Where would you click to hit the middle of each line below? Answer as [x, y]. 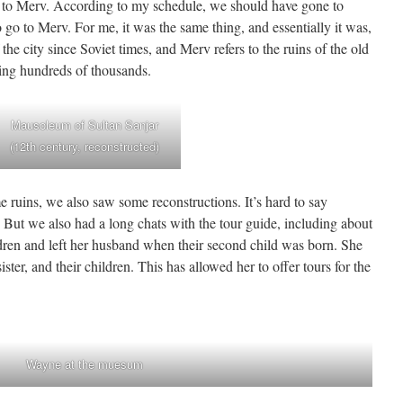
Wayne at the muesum [85, 364]
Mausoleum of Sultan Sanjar [84, 125]
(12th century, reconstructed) [84, 146]
